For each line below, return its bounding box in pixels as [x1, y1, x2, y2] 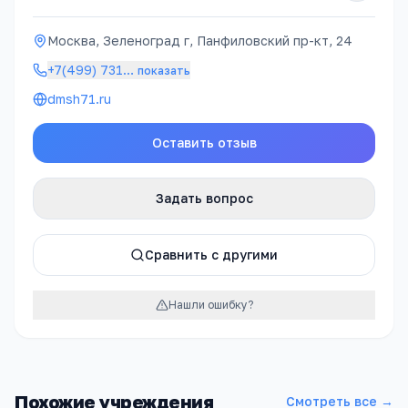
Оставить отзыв [151, 135, 257, 150]
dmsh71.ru [47, 91, 111, 107]
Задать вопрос [155, 190, 253, 206]
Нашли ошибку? [168, 298, 253, 311]
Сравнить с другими [145, 247, 278, 262]
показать [138, 64, 190, 77]
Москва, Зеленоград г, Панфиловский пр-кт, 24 [47, 33, 352, 48]
